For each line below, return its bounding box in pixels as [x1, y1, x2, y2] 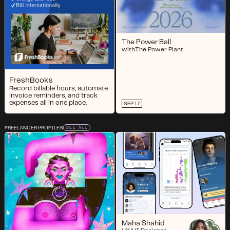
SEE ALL [65, 125, 88, 130]
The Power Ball [121, 39, 171, 46]
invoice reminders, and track [9, 92, 98, 99]
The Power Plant [135, 47, 183, 53]
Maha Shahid [121, 219, 165, 227]
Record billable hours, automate [9, 85, 108, 92]
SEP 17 [123, 101, 140, 106]
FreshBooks [9, 76, 53, 84]
